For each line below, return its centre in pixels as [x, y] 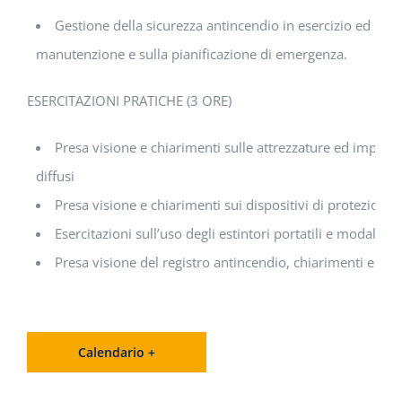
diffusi [55, 176]
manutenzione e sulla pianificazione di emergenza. [192, 54]
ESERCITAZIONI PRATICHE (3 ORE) [129, 101]
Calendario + [117, 353]
